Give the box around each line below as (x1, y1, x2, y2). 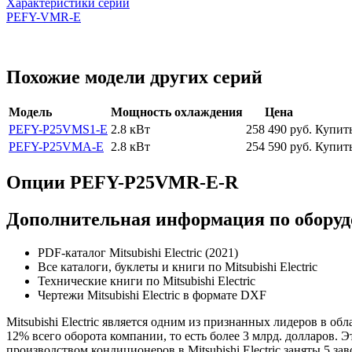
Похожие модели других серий (6, 66, 262, 87)
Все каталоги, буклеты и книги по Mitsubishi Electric (38, 260, 317, 274)
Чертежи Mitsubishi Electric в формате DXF (38, 288, 266, 302)
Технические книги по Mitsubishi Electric (38, 274, 255, 288)
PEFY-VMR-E (6, 9, 81, 24)
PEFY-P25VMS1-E (9, 123, 108, 137)
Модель (9, 105, 52, 119)
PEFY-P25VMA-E (9, 140, 104, 154)
